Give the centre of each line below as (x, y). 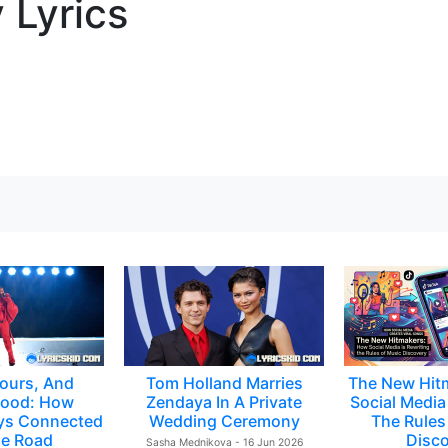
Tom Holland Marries (224, 383)
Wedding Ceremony (224, 421)
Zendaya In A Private (224, 402)
